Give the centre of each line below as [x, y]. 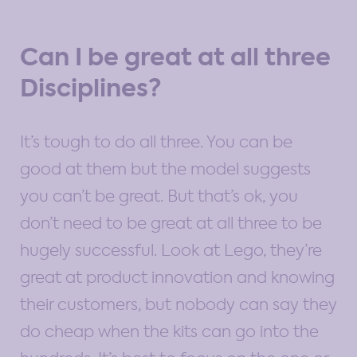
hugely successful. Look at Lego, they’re [171, 250]
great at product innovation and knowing [177, 277]
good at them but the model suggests [165, 169]
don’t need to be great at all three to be [171, 223]
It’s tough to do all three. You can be [156, 141]
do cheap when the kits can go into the [169, 331]
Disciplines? [91, 88]
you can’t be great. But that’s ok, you [159, 196]
